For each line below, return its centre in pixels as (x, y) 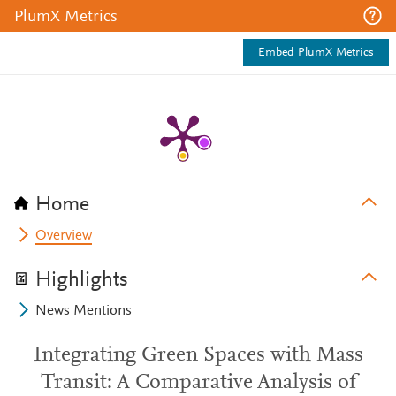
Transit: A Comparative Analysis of (198, 383)
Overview (64, 236)
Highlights (82, 280)
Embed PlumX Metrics (316, 53)
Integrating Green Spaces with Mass (198, 355)
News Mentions (84, 311)
